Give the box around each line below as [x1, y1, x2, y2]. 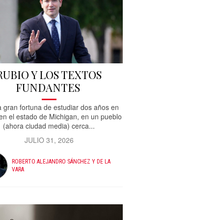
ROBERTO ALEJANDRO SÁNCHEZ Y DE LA [11, 158, 110, 165]
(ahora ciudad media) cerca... [3, 120, 95, 131]
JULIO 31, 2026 [24, 135, 74, 145]
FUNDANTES [15, 80, 82, 95]
